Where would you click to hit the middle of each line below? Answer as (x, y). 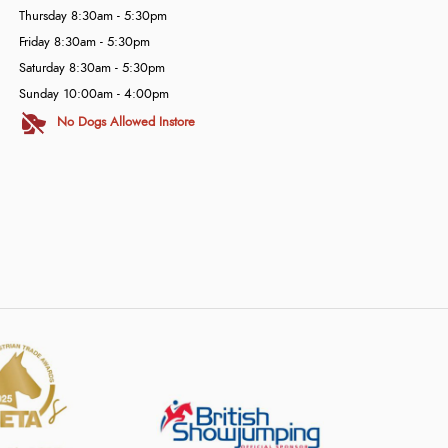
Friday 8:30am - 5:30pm (84, 42)
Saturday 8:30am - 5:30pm (91, 68)
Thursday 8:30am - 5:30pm (92, 16)
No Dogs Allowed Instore (125, 122)
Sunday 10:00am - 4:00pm (93, 94)
